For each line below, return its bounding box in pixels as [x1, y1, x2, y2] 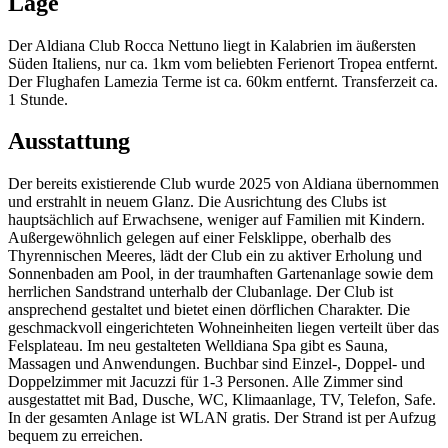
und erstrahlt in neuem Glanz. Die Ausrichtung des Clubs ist [8, 193, 386, 211]
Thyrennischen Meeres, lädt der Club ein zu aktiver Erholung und [8, 247, 422, 265]
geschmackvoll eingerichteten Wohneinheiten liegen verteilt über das [8, 319, 439, 337]
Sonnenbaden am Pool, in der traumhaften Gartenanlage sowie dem [8, 265, 433, 283]
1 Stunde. [8, 90, 68, 108]
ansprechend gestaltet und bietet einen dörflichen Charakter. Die [8, 301, 410, 319]
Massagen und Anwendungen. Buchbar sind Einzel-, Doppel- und [8, 355, 425, 373]
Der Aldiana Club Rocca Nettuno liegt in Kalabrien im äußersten [8, 36, 416, 54]
